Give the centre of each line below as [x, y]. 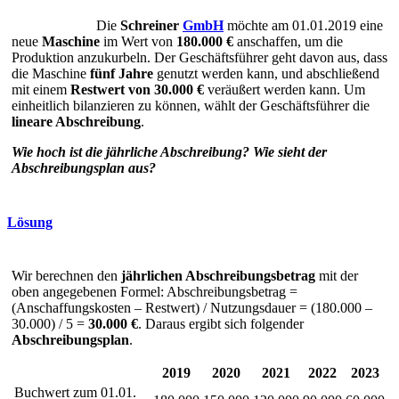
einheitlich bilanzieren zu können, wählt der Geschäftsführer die [191, 106]
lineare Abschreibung [76, 122]
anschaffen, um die [288, 42]
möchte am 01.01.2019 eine [303, 26]
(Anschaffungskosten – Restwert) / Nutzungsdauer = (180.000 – [192, 307]
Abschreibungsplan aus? [84, 168]
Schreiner [151, 26]
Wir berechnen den [66, 275]
